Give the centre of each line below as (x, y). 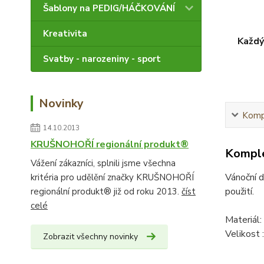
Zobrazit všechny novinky (90, 237)
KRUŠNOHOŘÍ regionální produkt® (110, 144)
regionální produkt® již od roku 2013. (106, 192)
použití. (239, 191)
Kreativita (65, 34)
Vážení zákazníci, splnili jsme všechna (103, 163)
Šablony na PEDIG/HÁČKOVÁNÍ (109, 8)
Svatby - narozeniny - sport (102, 59)
